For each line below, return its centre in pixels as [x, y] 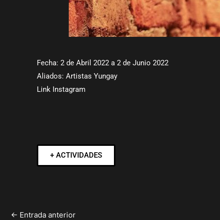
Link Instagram [61, 89]
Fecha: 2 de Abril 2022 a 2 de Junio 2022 [103, 63]
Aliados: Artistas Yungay [77, 76]
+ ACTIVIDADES [76, 155]
